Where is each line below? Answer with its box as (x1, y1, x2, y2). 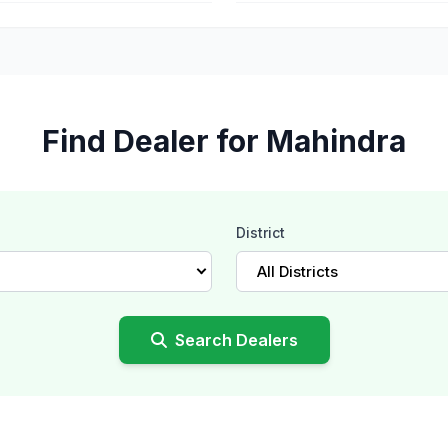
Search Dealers (174, 330, 298, 350)
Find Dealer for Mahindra (42, 123, 406, 159)
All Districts (257, 261, 338, 281)
